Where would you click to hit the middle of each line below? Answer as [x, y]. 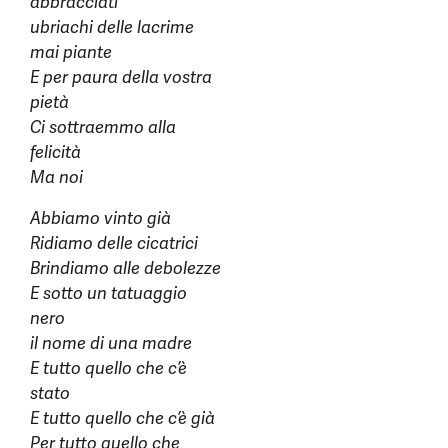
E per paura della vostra [121, 77]
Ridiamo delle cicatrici [114, 243]
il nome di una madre [111, 343]
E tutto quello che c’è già [122, 418]
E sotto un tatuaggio [108, 293]
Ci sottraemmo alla [103, 127]
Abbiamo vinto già [100, 218]
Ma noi [56, 177]
